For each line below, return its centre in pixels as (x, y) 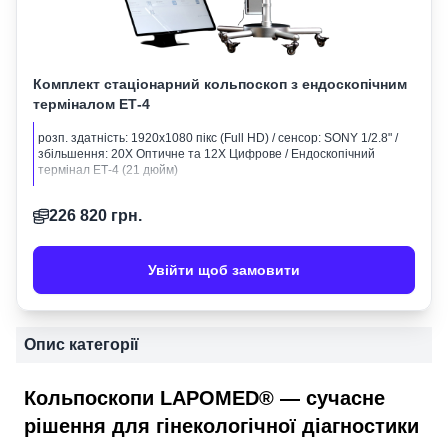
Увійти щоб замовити (224, 270)
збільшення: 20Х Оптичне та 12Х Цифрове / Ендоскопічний (206, 154)
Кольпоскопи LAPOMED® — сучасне (204, 397)
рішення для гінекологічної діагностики (221, 425)
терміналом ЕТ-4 (91, 104)
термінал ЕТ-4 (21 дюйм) (108, 170)
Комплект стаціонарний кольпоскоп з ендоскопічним (220, 84)
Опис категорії (81, 344)
